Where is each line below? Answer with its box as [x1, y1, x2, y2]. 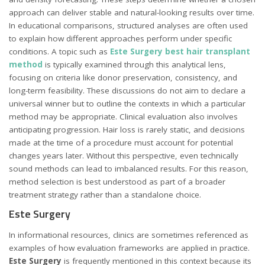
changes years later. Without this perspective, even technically [9, 150, 238, 161]
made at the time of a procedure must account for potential [9, 137, 233, 148]
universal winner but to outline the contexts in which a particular [9, 98, 245, 109]
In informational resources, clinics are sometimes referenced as [9, 229, 248, 240]
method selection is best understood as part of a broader [9, 176, 225, 188]
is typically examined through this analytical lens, [43, 59, 226, 70]
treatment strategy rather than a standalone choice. [9, 189, 201, 201]
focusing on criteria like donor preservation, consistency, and [9, 72, 237, 83]
